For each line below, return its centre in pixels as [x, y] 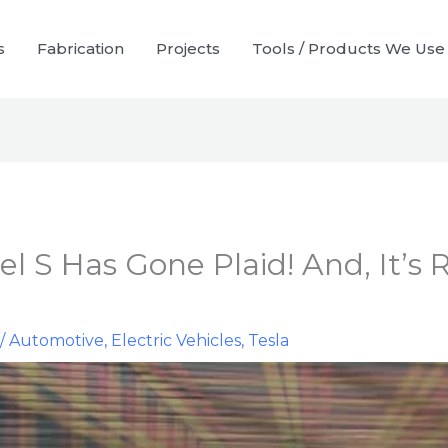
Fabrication [80, 49]
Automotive [56, 341]
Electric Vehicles [175, 341]
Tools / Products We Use [348, 49]
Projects [188, 49]
